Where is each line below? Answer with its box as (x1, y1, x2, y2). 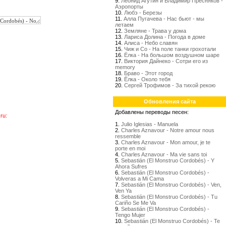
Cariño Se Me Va (115, 200, 156, 206)
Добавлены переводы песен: (115, 109, 189, 115)
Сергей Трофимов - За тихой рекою (124, 82, 215, 88)
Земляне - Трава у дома (124, 28, 186, 34)
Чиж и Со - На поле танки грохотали (124, 46, 216, 52)
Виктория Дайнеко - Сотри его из (124, 58, 208, 64)
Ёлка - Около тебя (124, 76, 171, 82)
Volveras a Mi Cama (115, 176, 164, 182)
